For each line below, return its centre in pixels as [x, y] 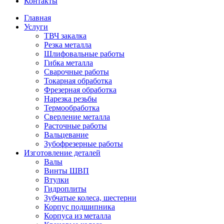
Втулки [56, 179]
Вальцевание [66, 134]
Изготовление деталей [62, 152]
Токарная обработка [78, 80]
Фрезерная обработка [80, 89]
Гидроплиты [65, 188]
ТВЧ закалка [65, 35]
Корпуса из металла [77, 215]
